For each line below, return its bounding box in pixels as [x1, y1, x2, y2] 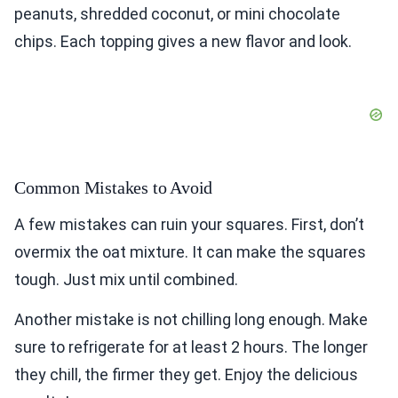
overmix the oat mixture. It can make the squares [14, 243, 366, 262]
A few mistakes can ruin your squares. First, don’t [14, 215, 364, 235]
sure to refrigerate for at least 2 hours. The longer [14, 338, 368, 357]
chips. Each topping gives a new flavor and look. [14, 32, 352, 52]
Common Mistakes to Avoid [14, 178, 213, 198]
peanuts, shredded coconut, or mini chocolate [14, 4, 340, 24]
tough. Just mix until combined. [14, 270, 238, 290]
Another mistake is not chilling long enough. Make [14, 310, 368, 330]
